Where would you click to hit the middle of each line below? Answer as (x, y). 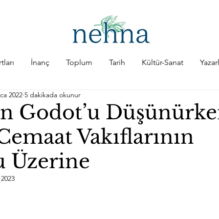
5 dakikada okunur (53, 95)
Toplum (79, 62)
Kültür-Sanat (163, 62)
